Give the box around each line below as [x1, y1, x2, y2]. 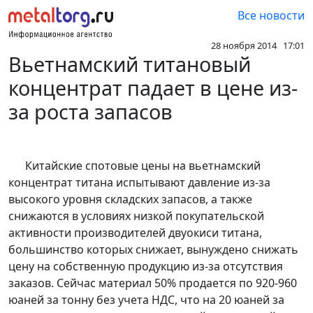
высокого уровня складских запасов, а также [8, 191, 252, 208]
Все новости [238, 8, 305, 23]
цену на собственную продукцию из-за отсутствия [8, 259, 283, 275]
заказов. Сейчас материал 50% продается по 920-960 [8, 275, 297, 291]
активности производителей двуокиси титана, [8, 225, 262, 241]
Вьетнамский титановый [8, 50, 251, 78]
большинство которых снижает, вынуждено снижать [8, 242, 298, 258]
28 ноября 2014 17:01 [211, 39, 305, 52]
